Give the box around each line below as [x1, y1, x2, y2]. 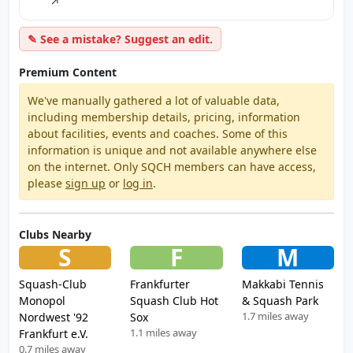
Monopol [19, 293, 65, 308]
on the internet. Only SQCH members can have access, [28, 159, 316, 174]
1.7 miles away [241, 309, 309, 323]
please [28, 176, 65, 191]
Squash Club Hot [130, 293, 219, 308]
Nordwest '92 [19, 310, 88, 325]
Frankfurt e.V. [19, 326, 88, 341]
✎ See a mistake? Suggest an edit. [28, 32, 213, 46]
